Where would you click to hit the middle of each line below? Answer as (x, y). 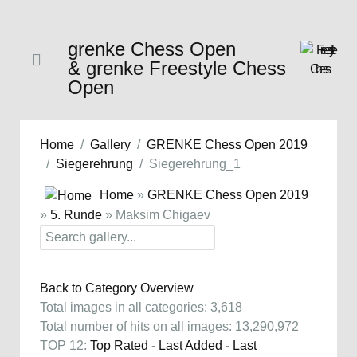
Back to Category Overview (117, 288)
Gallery (110, 145)
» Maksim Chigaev (156, 214)
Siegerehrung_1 (195, 164)
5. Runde (76, 214)
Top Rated (119, 345)
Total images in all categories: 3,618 (141, 307)
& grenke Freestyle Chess (177, 68)
